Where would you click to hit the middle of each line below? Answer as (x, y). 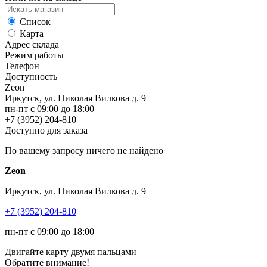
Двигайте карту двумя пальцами (71, 252)
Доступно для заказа (46, 130)
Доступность (31, 76)
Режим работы (34, 55)
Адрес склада (32, 44)
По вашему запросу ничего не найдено (84, 150)
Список (34, 21)
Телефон (22, 66)
